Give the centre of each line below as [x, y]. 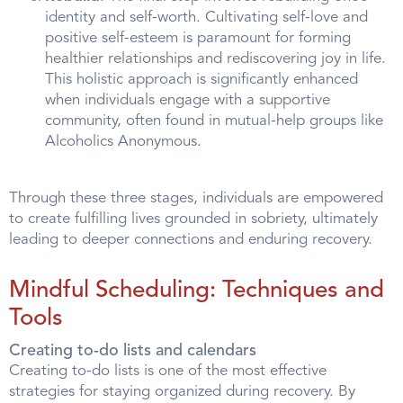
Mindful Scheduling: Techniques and [197, 291]
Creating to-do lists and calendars [133, 351]
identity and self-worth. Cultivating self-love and [206, 18]
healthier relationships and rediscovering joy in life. [215, 59]
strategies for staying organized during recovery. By [182, 392]
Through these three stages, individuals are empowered [196, 199]
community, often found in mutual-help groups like [214, 121]
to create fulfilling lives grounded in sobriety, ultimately [193, 219]
